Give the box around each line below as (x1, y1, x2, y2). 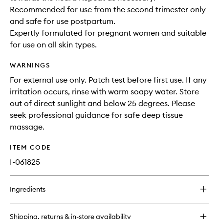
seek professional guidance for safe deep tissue (10, 110, 183, 120)
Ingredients (10, 185, 45, 194)
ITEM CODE (10, 143, 51, 152)
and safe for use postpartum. (10, 16, 115, 26)
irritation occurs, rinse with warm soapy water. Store (10, 87, 199, 97)
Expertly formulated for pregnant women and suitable (10, 28, 206, 38)
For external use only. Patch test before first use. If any (10, 75, 207, 85)
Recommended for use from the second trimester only (10, 4, 206, 15)
